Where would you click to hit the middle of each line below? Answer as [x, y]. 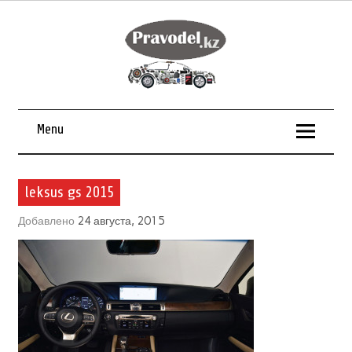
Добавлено [47, 220]
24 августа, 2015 [121, 220]
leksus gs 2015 [69, 192]
